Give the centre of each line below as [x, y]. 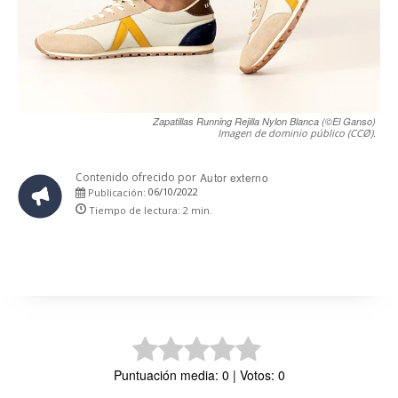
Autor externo [234, 177]
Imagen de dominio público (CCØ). [297, 132]
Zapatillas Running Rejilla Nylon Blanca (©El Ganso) [264, 121]
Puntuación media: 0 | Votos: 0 [199, 374]
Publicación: [115, 192]
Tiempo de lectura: [136, 210]
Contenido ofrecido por [136, 177]
